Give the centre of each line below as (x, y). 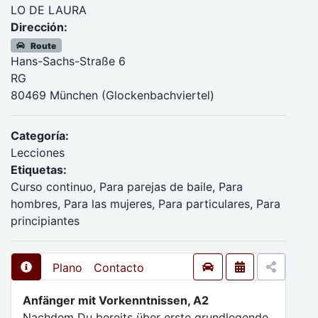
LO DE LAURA (49, 10)
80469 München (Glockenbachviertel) (113, 95)
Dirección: (39, 27)
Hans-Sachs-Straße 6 (68, 61)
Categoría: (40, 136)
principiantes (45, 221)
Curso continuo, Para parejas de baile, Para (127, 187)
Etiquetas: (39, 170)
